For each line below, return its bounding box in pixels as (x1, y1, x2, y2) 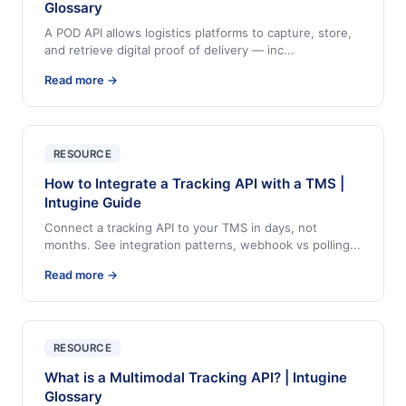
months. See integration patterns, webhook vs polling (44, 237, 350, 252)
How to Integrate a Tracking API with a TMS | (44, 174, 344, 192)
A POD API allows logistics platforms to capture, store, (44, 25, 352, 41)
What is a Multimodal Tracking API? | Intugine (44, 369, 347, 387)
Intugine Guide (44, 193, 141, 211)
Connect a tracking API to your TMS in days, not (44, 219, 317, 235)
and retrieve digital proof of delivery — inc (44, 43, 284, 58)
